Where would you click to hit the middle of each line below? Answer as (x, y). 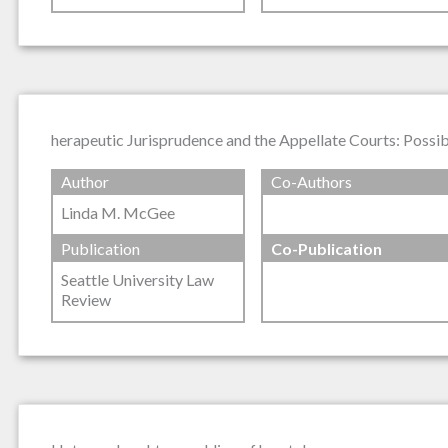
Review (86, 300)
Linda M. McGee (118, 212)
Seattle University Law (137, 280)
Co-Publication (326, 249)
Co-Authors (311, 181)
